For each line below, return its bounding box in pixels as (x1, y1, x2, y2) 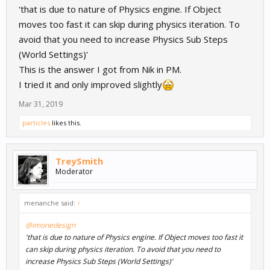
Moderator (55, 166, 93, 177)
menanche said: (24, 198, 77, 208)
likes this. (50, 118, 81, 128)
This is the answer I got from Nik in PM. (19, 63, 181, 76)
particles (22, 118, 50, 128)
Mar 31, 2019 (19, 99, 63, 110)
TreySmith (55, 155, 103, 168)
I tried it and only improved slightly (19, 78, 162, 91)
